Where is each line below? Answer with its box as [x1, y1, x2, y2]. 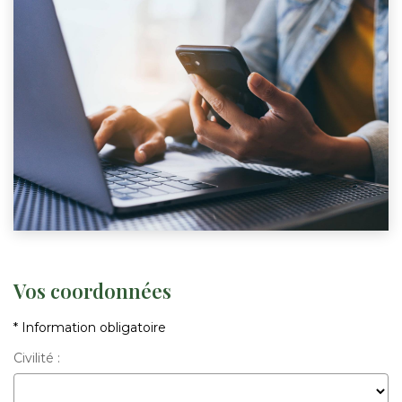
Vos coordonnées [13, 276, 171, 304]
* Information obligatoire [13, 319, 166, 336]
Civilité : [13, 349, 60, 366]
